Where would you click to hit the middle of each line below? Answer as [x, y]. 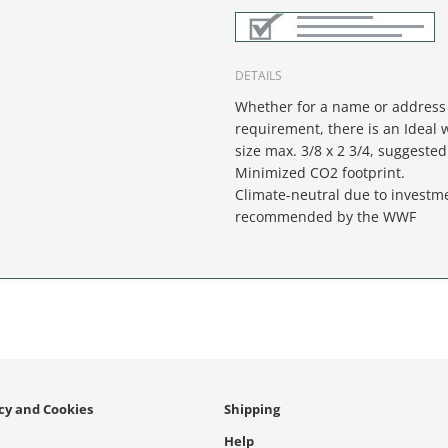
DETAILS [259, 76]
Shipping [252, 409]
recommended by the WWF [326, 217]
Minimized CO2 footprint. [320, 173]
